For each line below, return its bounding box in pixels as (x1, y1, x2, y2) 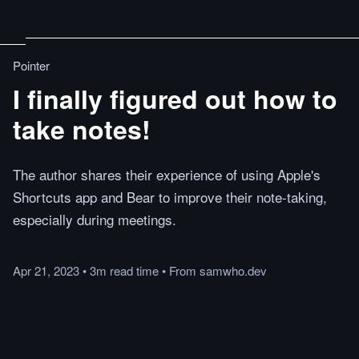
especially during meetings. (13, 209, 176, 229)
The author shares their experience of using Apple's (13, 164, 321, 184)
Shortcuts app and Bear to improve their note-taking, (13, 187, 327, 207)
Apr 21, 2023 (13, 262, 79, 279)
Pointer (13, 57, 50, 74)
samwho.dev (200, 262, 267, 279)
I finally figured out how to (13, 80, 337, 117)
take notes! (13, 111, 151, 147)
